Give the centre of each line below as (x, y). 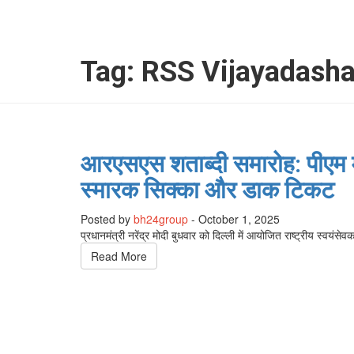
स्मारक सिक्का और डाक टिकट (207, 190)
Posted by (105, 219)
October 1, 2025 (239, 219)
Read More (119, 256)
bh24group (161, 219)
